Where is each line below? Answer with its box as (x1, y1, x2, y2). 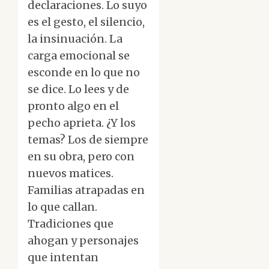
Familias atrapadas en (28, 183, 145, 198)
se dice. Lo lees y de (28, 82, 129, 97)
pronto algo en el (28, 99, 119, 113)
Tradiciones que (28, 217, 113, 231)
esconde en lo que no (28, 65, 140, 80)
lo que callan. (28, 200, 97, 214)
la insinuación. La (28, 32, 122, 46)
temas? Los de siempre (28, 133, 148, 147)
